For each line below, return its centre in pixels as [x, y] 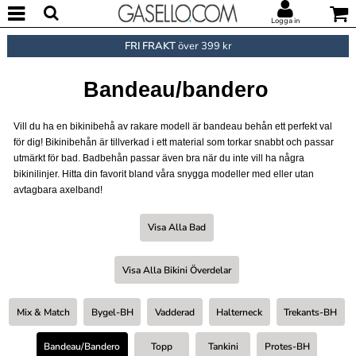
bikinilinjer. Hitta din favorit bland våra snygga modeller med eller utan [164, 174]
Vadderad [175, 312]
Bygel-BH [112, 312]
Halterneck [240, 312]
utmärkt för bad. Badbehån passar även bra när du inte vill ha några [159, 158]
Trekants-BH [311, 312]
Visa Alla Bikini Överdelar [177, 270]
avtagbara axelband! [58, 190]
